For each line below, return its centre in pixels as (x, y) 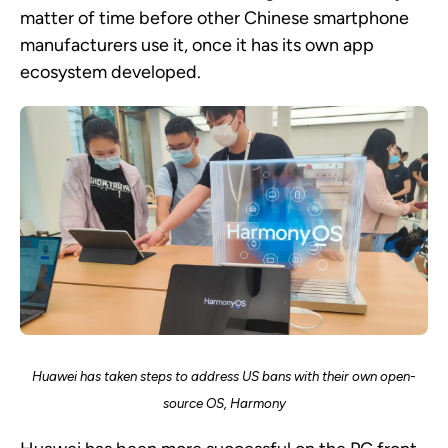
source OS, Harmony (224, 403)
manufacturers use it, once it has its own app (197, 44)
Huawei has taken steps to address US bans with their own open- (224, 376)
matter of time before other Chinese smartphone (214, 17)
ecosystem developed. (110, 71)
